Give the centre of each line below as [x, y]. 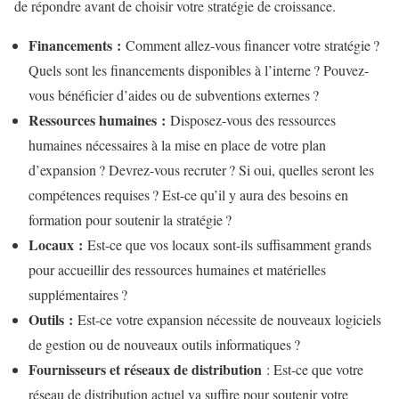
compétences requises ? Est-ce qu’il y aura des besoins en [188, 195]
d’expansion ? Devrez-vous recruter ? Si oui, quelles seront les [201, 170]
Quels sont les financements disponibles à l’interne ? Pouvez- [199, 70]
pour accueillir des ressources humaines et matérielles [177, 270]
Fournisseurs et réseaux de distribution [147, 370]
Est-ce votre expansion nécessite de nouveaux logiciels [227, 320]
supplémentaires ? [78, 295]
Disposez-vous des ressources [251, 120]
